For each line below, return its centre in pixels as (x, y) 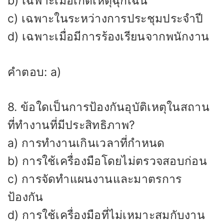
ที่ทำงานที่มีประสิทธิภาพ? (71, 125)
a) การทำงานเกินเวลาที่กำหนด (86, 143)
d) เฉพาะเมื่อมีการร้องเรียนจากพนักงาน (108, 37)
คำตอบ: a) (34, 72)
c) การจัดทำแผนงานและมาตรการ (95, 179)
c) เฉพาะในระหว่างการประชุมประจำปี (105, 19)
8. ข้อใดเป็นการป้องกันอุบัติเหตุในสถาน (108, 107)
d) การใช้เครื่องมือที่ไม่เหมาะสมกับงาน (106, 215)
